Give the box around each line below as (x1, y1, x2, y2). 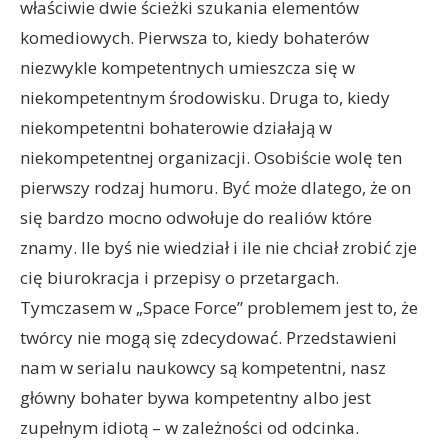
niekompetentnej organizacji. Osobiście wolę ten (20, 146, 402, 169)
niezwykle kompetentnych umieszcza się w (20, 56, 355, 79)
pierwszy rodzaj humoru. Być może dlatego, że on (20, 176, 411, 199)
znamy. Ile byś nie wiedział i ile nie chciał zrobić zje (20, 236, 417, 259)
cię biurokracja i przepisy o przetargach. (20, 266, 339, 289)
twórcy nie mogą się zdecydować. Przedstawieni (20, 326, 397, 349)
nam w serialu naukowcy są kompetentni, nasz (20, 356, 386, 379)
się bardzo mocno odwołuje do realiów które (20, 206, 372, 229)
